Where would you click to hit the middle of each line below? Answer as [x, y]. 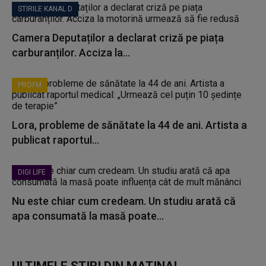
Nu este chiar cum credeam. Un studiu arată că [124, 201]
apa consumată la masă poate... [88, 216]
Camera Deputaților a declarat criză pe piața [118, 38]
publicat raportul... [56, 140]
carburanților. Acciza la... [71, 53]
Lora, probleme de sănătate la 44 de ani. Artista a [129, 125]
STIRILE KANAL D [45, 9]
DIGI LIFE [32, 172]
